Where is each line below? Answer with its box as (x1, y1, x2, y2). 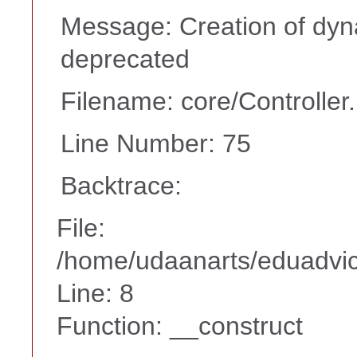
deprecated (61, 44, 190, 73)
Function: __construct (57, 311, 303, 340)
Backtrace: (61, 171, 182, 200)
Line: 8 (57, 278, 134, 308)
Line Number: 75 (61, 128, 251, 158)
